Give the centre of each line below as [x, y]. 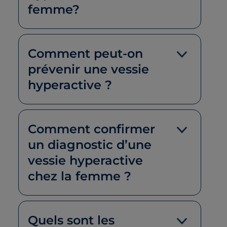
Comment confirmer [91, 129]
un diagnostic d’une [90, 144]
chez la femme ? [80, 176]
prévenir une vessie [88, 69]
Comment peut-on [85, 53]
